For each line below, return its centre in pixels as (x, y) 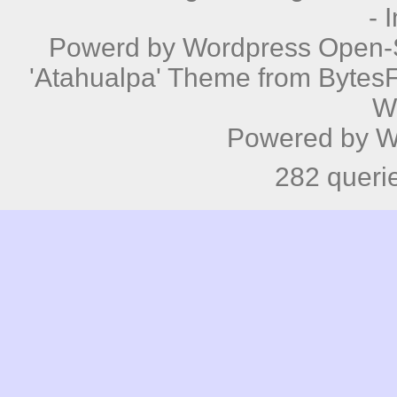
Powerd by (116, 47)
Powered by (302, 137)
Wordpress (247, 47)
